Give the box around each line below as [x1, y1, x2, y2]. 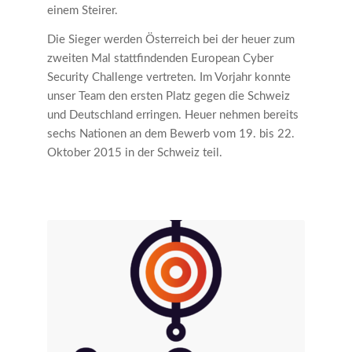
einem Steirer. [47, 5, 118, 17]
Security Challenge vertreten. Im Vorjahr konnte [47, 71, 291, 83]
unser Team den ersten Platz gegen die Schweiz [47, 90, 290, 102]
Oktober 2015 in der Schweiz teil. [47, 146, 222, 159]
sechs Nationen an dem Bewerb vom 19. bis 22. [47, 127, 295, 140]
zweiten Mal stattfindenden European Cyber [47, 52, 273, 64]
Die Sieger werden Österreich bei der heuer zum [47, 33, 295, 46]
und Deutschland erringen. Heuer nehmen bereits [47, 108, 299, 121]
